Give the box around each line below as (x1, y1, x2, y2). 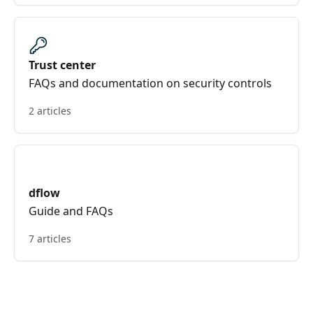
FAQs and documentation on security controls (29, 75, 272, 91)
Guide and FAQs (29, 203, 113, 219)
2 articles (29, 104, 71, 117)
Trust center (29, 57, 96, 73)
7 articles (29, 232, 71, 245)
